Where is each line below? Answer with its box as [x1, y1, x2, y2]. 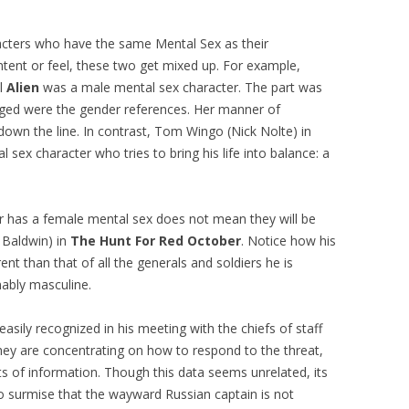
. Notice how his [241, 231, 336, 249]
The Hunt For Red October [70, 231, 241, 249]
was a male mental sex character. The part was [39, 78, 322, 96]
